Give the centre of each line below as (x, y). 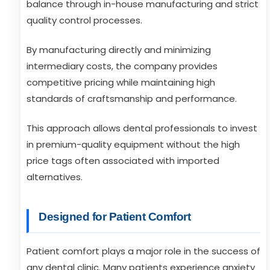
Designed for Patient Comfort (115, 217)
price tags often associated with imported (123, 161)
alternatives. (55, 177)
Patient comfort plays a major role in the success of (143, 251)
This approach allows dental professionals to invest (142, 128)
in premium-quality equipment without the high (133, 144)
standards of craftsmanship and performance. (132, 99)
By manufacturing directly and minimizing (119, 50)
